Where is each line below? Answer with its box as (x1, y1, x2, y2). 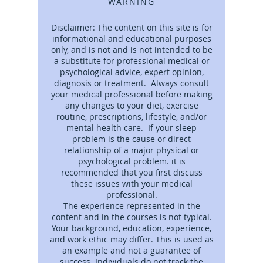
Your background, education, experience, (52, 222, 211, 234)
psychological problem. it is (77, 155, 186, 167)
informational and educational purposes (52, 32, 211, 44)
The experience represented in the (63, 200, 200, 211)
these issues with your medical (70, 177, 193, 189)
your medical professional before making (50, 88, 213, 100)
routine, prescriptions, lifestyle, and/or (56, 110, 207, 122)
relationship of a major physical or (64, 144, 199, 156)
